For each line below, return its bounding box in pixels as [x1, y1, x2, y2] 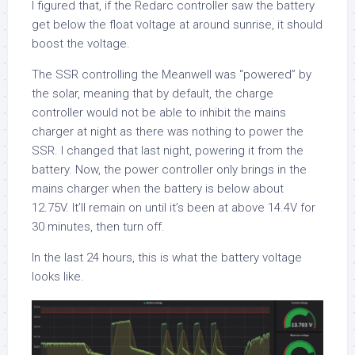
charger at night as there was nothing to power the [32, 124, 303, 139]
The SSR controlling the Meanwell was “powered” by [32, 67, 311, 82]
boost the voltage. [32, 36, 130, 51]
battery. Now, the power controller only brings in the [32, 162, 307, 177]
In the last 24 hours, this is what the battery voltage [32, 250, 302, 265]
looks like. [32, 269, 84, 284]
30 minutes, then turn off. [32, 219, 165, 234]
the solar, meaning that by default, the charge [32, 86, 273, 101]
